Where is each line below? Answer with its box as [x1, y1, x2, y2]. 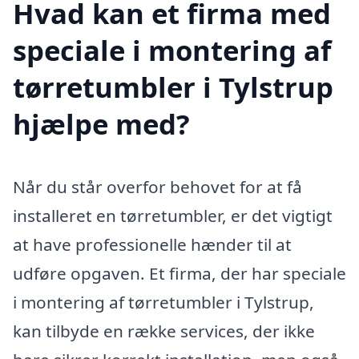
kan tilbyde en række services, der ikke [13, 319, 315, 342]
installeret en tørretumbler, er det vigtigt [13, 204, 333, 227]
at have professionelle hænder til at [13, 232, 292, 256]
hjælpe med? [13, 104, 190, 143]
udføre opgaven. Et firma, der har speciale [13, 261, 346, 284]
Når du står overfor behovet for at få [13, 175, 302, 198]
